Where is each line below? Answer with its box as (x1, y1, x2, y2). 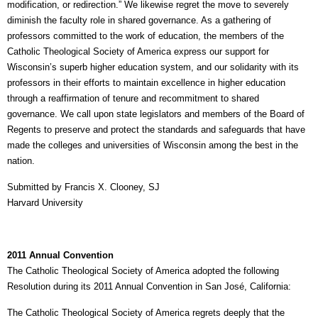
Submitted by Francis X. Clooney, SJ (7, 182, 160, 192)
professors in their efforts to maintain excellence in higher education (7, 77, 285, 88)
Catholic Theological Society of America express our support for (7, 46, 269, 57)
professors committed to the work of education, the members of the (7, 31, 284, 41)
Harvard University (7, 197, 83, 208)
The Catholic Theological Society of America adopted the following (7, 265, 279, 276)
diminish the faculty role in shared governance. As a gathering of (7, 15, 271, 26)
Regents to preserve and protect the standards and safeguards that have (7, 124, 305, 135)
